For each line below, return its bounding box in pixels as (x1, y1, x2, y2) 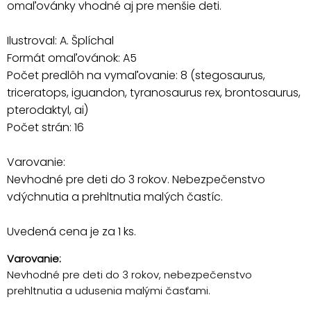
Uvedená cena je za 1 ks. (7, 223, 136, 239)
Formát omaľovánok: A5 (7, 49, 137, 66)
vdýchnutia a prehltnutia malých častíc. (7, 188, 223, 205)
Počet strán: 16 (7, 119, 84, 135)
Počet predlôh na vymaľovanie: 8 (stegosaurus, (7, 67, 265, 83)
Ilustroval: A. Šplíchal (7, 32, 114, 49)
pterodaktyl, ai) (7, 101, 88, 118)
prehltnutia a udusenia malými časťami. (7, 283, 210, 298)
